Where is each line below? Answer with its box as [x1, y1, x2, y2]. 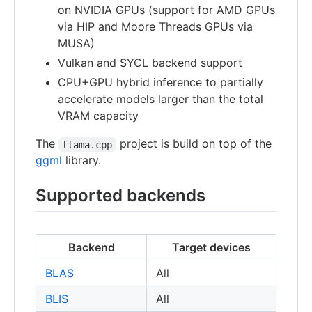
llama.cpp [62, 139, 113, 150]
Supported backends [36, 185, 205, 206]
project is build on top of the [116, 136, 272, 151]
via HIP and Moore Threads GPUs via [58, 19, 253, 34]
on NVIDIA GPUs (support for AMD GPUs [58, 3, 275, 17]
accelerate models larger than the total [58, 92, 263, 107]
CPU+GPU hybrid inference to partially [58, 75, 263, 90]
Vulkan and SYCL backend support [58, 56, 242, 70]
